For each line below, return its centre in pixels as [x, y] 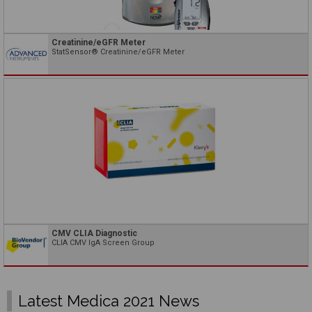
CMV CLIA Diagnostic [94, 233]
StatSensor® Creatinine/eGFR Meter [118, 52]
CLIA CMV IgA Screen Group [103, 242]
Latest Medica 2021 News [109, 301]
